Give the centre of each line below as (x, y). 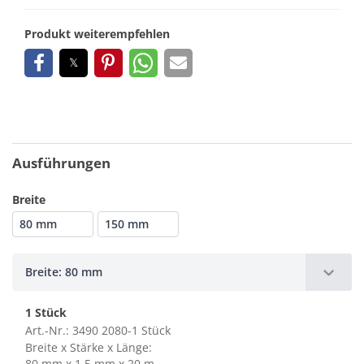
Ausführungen (61, 162)
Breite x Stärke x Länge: (89, 347)
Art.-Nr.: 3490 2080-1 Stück (98, 330)
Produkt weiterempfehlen (97, 33)
